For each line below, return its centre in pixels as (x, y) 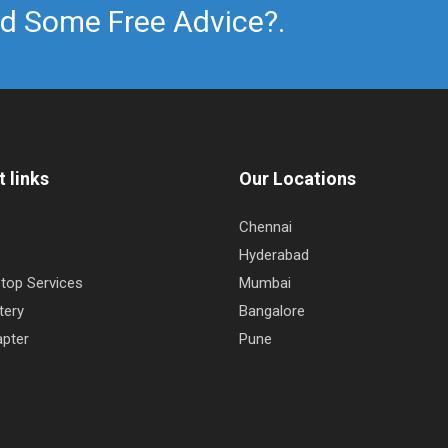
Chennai (265, 226)
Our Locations (297, 178)
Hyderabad (274, 254)
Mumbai (265, 282)
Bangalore (272, 310)
